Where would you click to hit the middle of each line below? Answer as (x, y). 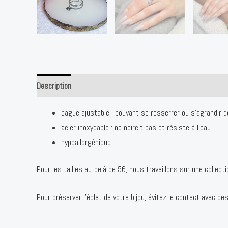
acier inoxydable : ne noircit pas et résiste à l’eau (136, 127)
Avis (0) (93, 86)
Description (54, 86)
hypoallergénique (86, 142)
